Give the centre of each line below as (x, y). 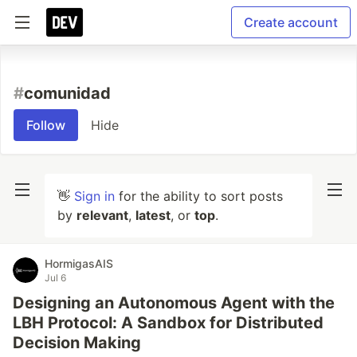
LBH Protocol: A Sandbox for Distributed (168, 323)
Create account (291, 22)
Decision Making (77, 343)
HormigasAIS (79, 263)
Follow (46, 125)
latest (153, 215)
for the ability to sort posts (199, 196)
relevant (102, 215)
